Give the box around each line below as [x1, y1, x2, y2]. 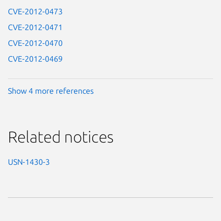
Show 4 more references [8, 86, 94, 95]
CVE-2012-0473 [8, 7, 63, 16]
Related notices [8, 127, 113, 146]
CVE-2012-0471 [8, 23, 63, 32]
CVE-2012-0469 [8, 54, 63, 64]
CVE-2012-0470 [8, 38, 63, 48]
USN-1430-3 [8, 157, 50, 166]
